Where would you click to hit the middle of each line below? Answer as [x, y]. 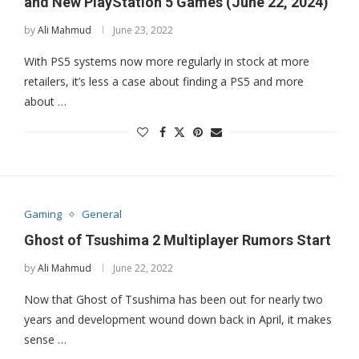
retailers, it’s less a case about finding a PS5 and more [163, 81]
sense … [45, 340]
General [101, 214]
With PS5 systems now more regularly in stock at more [166, 61]
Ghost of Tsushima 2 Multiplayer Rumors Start [177, 240]
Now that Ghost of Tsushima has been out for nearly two [173, 300]
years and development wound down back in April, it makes [177, 320]
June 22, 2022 [143, 268]
